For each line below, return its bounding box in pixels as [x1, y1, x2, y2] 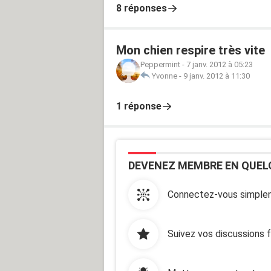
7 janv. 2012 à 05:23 [186, 59, 253, 69]
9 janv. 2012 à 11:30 [183, 71, 250, 80]
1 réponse [116, 100, 162, 112]
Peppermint [140, 59, 180, 69]
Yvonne [152, 71, 177, 80]
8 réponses [116, 2, 167, 14]
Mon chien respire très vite [116, 42, 265, 57]
